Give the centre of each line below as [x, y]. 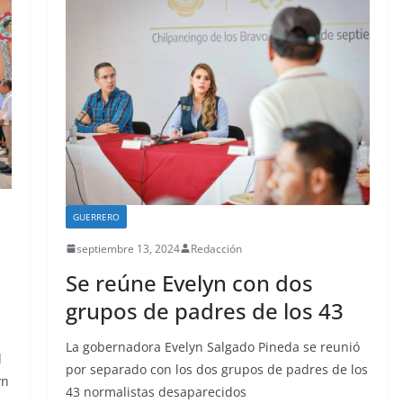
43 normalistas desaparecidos [156, 391]
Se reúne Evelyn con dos [189, 282]
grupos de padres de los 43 [204, 310]
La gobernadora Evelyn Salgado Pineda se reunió [212, 346]
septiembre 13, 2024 [128, 248]
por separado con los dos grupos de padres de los [216, 369]
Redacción [216, 248]
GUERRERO [96, 216]
